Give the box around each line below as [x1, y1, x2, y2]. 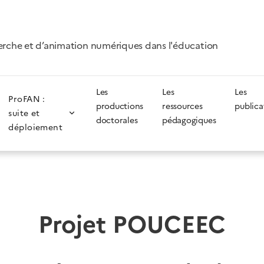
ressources [162, 101, 203, 111]
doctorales [95, 115, 138, 126]
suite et [8, 108, 40, 118]
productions [95, 101, 144, 111]
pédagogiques [162, 115, 216, 126]
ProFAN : [8, 94, 45, 104]
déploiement [8, 122, 63, 133]
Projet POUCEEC [38, 210, 226, 239]
